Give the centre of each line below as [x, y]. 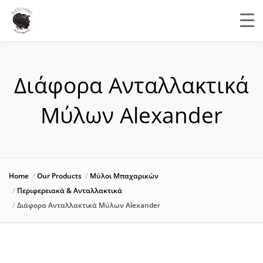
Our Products [59, 176]
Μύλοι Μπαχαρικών [124, 176]
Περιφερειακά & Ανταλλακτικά [70, 190]
